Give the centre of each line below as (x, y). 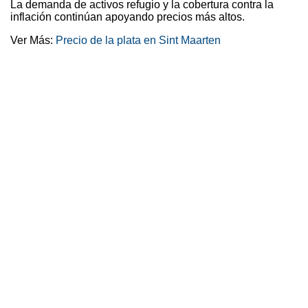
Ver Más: (33, 41)
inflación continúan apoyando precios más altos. (128, 17)
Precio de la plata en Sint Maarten (138, 41)
